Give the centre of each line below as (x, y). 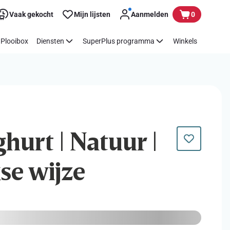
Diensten (50, 41)
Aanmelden (150, 14)
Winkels (185, 41)
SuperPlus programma (119, 41)
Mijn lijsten (92, 14)
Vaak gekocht (31, 14)
